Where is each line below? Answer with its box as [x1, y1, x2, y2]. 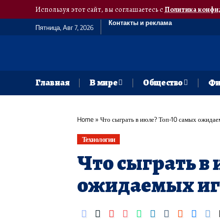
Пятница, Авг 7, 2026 [35, 24, 93, 31]
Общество [142, 77, 183, 89]
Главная [35, 77, 70, 89]
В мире [89, 77, 118, 89]
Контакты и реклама [109, 19, 172, 27]
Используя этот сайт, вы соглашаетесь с [35, 4, 165, 14]
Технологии [82, 135, 115, 144]
